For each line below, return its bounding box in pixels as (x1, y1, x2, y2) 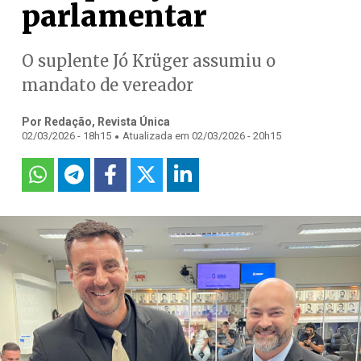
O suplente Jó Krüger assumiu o (21, 51, 276, 71)
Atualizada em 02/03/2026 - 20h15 (122, 130, 281, 142)
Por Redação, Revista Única (21, 115, 170, 128)
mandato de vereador (21, 75, 193, 95)
